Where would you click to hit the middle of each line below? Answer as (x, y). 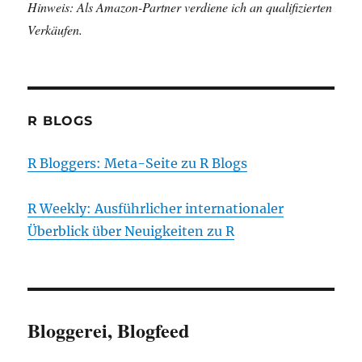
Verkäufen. (55, 30)
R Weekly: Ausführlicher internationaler (156, 209)
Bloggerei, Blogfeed (109, 330)
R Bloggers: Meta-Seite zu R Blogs (138, 164)
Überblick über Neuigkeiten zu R (131, 232)
